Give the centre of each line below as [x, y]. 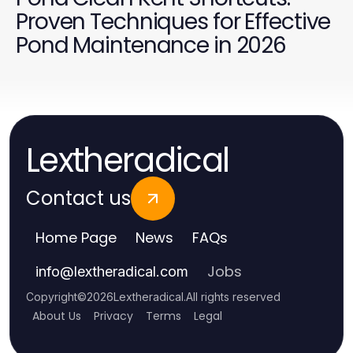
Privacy [113, 316]
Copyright [52, 297]
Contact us [78, 199]
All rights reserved [233, 297]
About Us [57, 316]
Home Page [76, 238]
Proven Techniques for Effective [173, 22]
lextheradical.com [131, 272]
